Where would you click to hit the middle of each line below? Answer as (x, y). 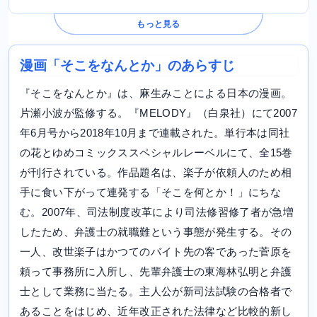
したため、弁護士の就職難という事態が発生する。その (156, 231)
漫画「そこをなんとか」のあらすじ (127, 65)
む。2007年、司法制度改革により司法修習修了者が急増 (157, 212)
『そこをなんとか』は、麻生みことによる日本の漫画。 (156, 93)
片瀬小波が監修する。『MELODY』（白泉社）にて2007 (158, 113)
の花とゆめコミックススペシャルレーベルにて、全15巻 (156, 152)
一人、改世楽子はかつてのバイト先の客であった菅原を (156, 251)
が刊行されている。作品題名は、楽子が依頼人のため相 (156, 172)
